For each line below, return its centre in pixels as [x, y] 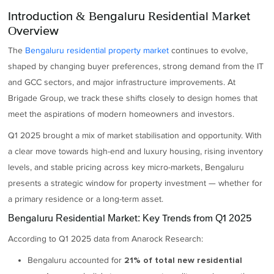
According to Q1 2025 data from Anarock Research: [106, 239]
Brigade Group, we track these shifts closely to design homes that [133, 98]
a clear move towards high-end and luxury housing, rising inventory [136, 151]
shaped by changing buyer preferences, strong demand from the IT [136, 67]
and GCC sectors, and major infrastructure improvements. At [122, 83]
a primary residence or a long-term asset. [86, 199]
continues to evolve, [209, 51]
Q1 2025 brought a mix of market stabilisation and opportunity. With [135, 135]
